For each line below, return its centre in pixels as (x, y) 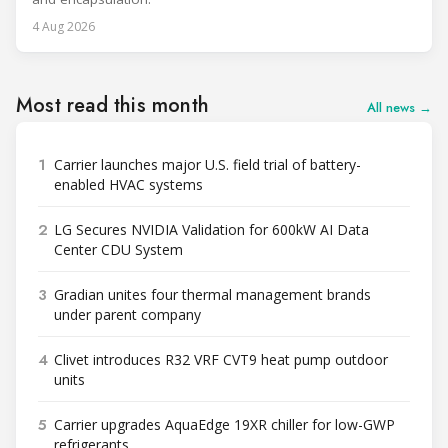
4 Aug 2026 (63, 27)
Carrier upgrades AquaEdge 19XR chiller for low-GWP (224, 425)
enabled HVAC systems (128, 185)
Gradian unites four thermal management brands (212, 295)
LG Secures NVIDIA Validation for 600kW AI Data (211, 230)
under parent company (127, 315)
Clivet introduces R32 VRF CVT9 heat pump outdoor (221, 360)
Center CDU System (118, 250)
